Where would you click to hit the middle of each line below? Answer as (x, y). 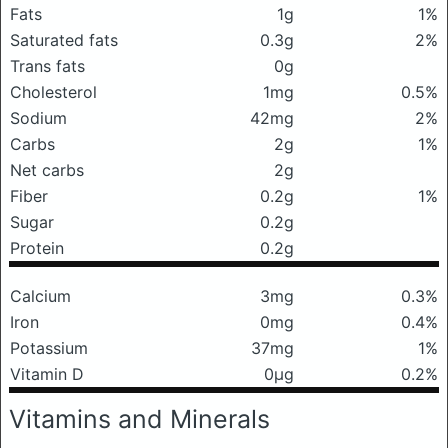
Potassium (49, 348)
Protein (37, 248)
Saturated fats (64, 40)
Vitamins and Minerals (139, 419)
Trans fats (47, 66)
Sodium (38, 118)
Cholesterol (53, 92)
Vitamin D (47, 374)
